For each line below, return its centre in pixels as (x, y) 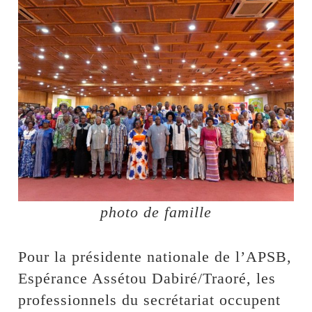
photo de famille (156, 212)
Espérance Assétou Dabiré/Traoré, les (147, 279)
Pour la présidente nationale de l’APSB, (155, 257)
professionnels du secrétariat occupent (150, 300)
